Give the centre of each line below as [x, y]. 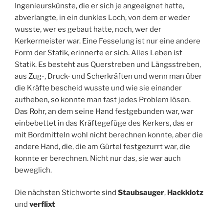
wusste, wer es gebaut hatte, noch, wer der [88, 29]
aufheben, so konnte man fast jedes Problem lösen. [103, 99]
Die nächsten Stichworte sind [66, 193]
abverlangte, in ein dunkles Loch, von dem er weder [102, 17]
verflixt [42, 205]
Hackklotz [185, 193]
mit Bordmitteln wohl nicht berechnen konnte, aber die [109, 135]
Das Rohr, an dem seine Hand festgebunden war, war [104, 111]
